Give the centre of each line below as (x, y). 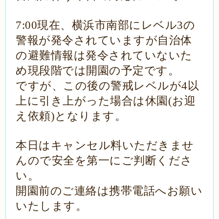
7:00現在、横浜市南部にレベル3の (106, 25)
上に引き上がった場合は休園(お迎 (106, 101)
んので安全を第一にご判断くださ (104, 161)
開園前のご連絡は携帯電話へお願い (109, 191)
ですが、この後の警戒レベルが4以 (108, 86)
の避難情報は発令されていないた (104, 55)
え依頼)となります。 (71, 116)
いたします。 (52, 206)
